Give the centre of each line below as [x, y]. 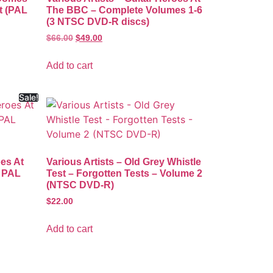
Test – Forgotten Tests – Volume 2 [124, 173]
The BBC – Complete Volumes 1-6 [124, 10]
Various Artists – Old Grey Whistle [124, 161]
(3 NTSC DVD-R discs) [98, 21]
